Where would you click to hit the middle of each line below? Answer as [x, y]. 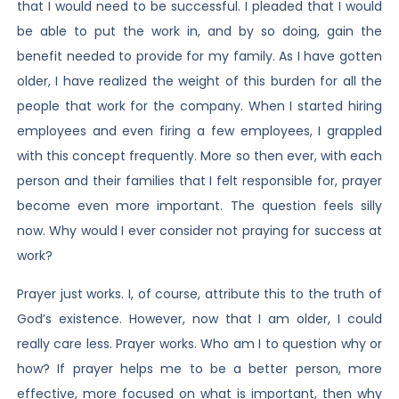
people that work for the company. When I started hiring [199, 106]
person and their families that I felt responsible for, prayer [199, 181]
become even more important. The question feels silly [199, 206]
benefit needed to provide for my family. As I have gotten [199, 57]
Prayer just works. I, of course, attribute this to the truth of [199, 293]
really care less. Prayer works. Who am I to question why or [199, 343]
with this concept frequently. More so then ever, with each [199, 156]
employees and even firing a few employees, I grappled [199, 131]
